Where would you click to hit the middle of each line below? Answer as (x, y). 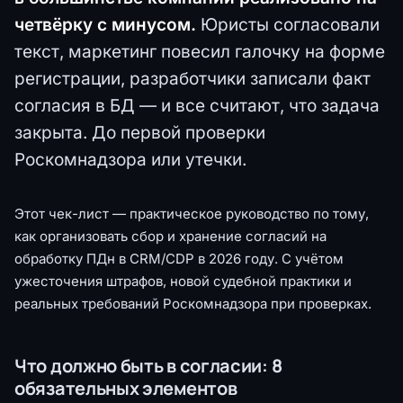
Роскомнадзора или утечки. (130, 159)
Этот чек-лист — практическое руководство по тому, (192, 213)
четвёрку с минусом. (105, 24)
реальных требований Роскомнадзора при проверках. (193, 303)
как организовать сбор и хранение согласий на (170, 236)
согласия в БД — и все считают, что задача (197, 105)
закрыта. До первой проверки (140, 132)
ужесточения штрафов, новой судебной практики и (183, 281)
